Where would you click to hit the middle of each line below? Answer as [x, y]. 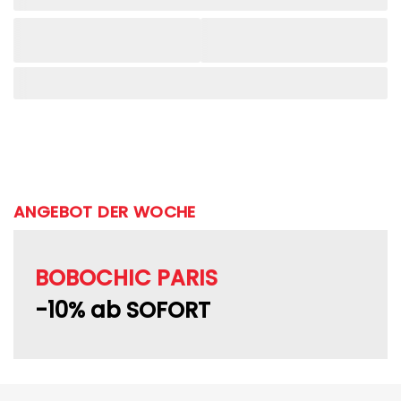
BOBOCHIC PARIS [126, 278]
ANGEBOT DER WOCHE [105, 212]
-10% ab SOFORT [123, 310]
